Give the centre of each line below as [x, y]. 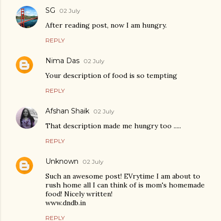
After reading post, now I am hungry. [106, 25]
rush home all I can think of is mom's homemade [125, 185]
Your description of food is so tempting [111, 75]
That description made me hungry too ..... [113, 126]
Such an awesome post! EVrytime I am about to [123, 176]
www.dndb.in [66, 203]
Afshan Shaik [67, 111]
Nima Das [62, 61]
